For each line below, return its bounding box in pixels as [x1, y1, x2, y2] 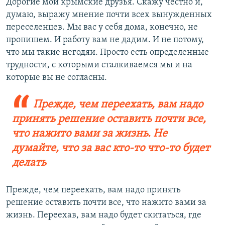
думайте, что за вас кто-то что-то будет [12, 143, 210, 155]
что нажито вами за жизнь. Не [12, 128, 167, 140]
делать [12, 157, 46, 169]
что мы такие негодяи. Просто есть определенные [6, 48, 209, 58]
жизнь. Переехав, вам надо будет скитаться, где [6, 210, 201, 220]
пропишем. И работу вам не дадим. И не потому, [6, 35, 204, 45]
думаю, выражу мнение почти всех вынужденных [6, 10, 212, 20]
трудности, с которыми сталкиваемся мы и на [6, 60, 192, 70]
